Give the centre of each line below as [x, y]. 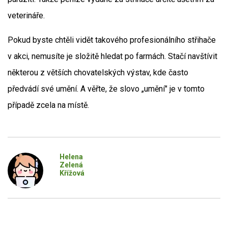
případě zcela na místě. [48, 105]
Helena [71, 157]
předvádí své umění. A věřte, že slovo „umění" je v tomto [106, 89]
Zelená [71, 165]
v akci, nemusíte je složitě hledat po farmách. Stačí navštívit [112, 56]
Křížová [72, 173]
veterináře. [26, 16]
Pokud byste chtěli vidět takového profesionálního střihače [112, 40]
